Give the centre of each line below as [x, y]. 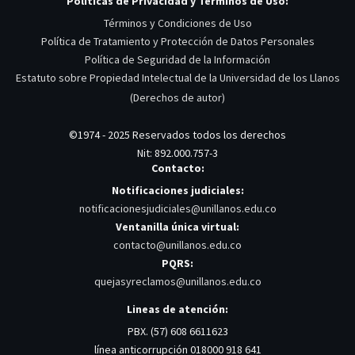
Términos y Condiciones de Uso [177, 23]
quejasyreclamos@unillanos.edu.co [177, 281]
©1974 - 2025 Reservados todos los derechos [177, 135]
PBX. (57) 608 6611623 [177, 331]
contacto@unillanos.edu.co [177, 244]
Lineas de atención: [177, 309]
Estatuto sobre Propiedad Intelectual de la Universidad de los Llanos [177, 77]
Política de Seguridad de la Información [177, 59]
